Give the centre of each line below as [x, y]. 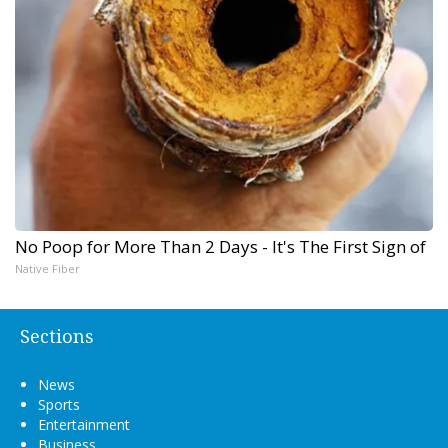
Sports [59, 405]
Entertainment [84, 425]
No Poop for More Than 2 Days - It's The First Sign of [220, 247]
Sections [57, 337]
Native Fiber [47, 269]
